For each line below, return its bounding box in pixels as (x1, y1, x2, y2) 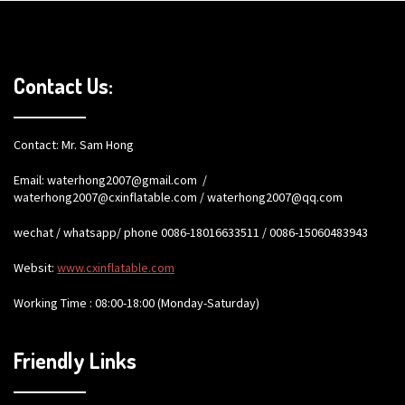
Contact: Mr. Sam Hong (14, 136, 134, 153)
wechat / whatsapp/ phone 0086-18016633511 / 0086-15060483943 (14, 223, 368, 240)
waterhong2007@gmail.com (47, 171, 197, 188)
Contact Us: (14, 71, 113, 99)
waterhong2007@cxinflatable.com (14, 188, 197, 205)
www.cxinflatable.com (57, 259, 174, 276)
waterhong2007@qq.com (207, 188, 343, 205)
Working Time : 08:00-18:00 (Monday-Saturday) (14, 294, 259, 311)
